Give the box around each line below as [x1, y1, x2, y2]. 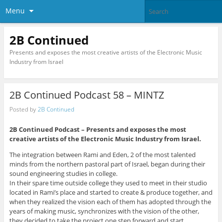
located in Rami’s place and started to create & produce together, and [9, 188, 213, 197]
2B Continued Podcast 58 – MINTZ [9, 88, 164, 102]
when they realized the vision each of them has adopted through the [9, 197, 211, 207]
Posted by [9, 105, 38, 113]
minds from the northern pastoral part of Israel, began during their [9, 160, 205, 169]
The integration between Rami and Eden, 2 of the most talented [9, 150, 196, 160]
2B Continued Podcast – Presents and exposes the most [9, 125, 186, 134]
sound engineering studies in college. [9, 169, 117, 178]
